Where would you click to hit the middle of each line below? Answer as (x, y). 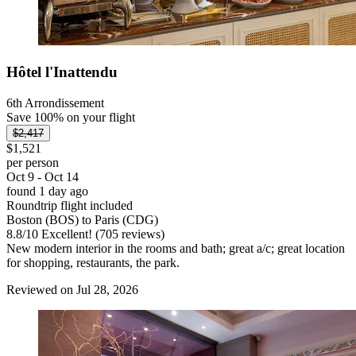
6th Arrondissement (55, 103)
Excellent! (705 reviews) (101, 234)
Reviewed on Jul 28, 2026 (72, 289)
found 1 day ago (47, 191)
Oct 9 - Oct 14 (43, 176)
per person (33, 162)
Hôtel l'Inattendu (62, 72)
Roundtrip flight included (70, 205)
